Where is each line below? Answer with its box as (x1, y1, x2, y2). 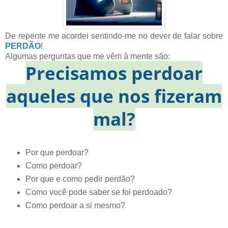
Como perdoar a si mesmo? (25, 201, 125, 210)
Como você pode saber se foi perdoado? (25, 187, 172, 196)
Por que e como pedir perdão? (25, 174, 135, 183)
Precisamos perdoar (25, 61, 203, 85)
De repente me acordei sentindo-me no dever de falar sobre (5, 31, 223, 40)
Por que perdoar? (25, 148, 89, 157)
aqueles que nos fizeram (6, 83, 222, 108)
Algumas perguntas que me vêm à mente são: (5, 51, 170, 61)
